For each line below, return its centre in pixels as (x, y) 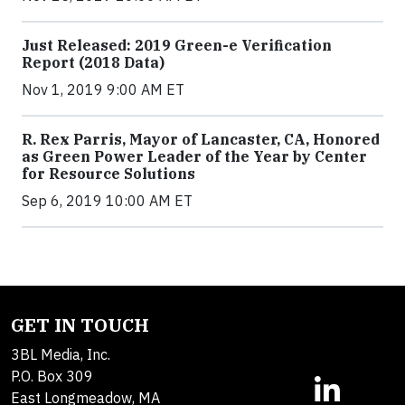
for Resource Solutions (108, 173)
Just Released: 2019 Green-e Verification (177, 45)
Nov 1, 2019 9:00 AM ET (103, 89)
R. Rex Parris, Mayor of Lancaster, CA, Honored (201, 139)
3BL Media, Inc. (61, 354)
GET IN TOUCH (80, 325)
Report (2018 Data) (93, 62)
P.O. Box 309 (52, 376)
